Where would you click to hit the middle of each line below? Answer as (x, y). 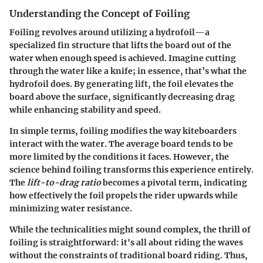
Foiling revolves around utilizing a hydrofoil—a (109, 32)
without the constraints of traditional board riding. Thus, (129, 255)
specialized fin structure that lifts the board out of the (120, 45)
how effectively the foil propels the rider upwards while (124, 195)
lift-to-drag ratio (64, 182)
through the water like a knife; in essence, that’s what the (128, 71)
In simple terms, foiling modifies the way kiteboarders (123, 131)
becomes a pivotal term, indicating (174, 182)
